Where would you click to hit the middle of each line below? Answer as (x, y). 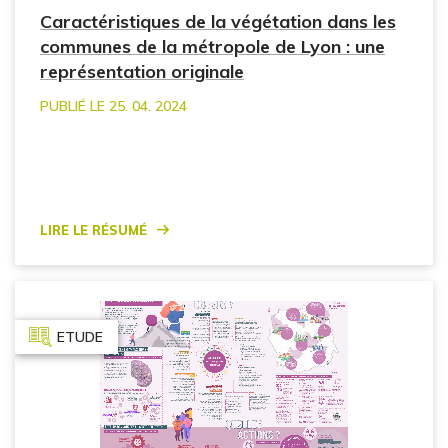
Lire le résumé (93, 227)
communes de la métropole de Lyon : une (212, 46)
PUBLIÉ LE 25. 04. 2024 (113, 105)
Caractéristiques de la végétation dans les (218, 21)
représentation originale (142, 71)
